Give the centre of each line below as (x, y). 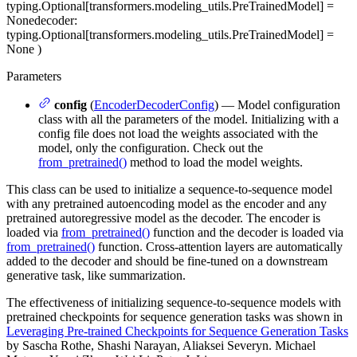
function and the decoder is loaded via (247, 233)
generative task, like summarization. (96, 276)
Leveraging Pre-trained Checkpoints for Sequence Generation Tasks (177, 331)
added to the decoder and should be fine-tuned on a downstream (167, 261)
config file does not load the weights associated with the (178, 134)
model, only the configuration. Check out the (151, 148)
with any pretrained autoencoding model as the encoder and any (167, 204)
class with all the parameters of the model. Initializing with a (188, 120)
